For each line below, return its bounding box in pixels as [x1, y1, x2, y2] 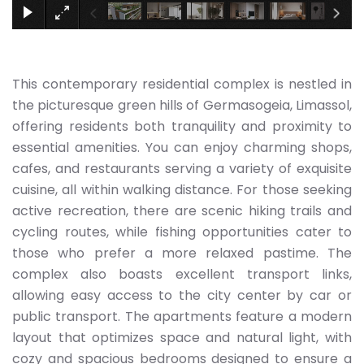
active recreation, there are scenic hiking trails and [12, 201, 352, 220]
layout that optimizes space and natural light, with [12, 328, 352, 347]
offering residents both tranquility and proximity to [12, 117, 352, 136]
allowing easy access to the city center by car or [12, 286, 352, 305]
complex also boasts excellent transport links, [12, 265, 352, 284]
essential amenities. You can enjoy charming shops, [12, 138, 352, 157]
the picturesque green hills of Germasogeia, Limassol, [12, 96, 352, 115]
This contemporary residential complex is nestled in [12, 75, 352, 93]
